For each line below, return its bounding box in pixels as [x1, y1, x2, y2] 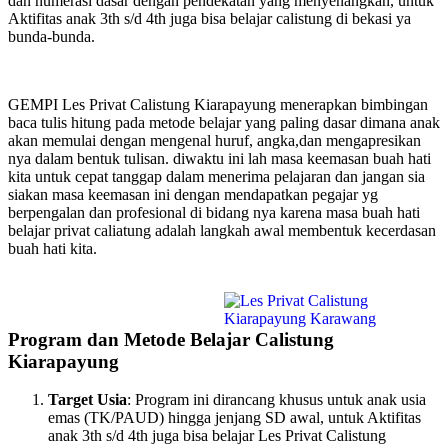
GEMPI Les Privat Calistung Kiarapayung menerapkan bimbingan [8, 96, 428, 113]
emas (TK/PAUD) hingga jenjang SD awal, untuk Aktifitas [48, 409, 421, 427]
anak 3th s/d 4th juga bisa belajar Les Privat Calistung [48, 427, 386, 445]
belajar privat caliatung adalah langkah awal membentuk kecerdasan [8, 222, 436, 239]
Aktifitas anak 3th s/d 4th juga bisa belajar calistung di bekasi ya [8, 10, 411, 27]
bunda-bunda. [8, 28, 95, 45]
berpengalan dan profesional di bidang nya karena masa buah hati [8, 204, 420, 221]
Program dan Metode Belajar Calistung [8, 328, 334, 350]
